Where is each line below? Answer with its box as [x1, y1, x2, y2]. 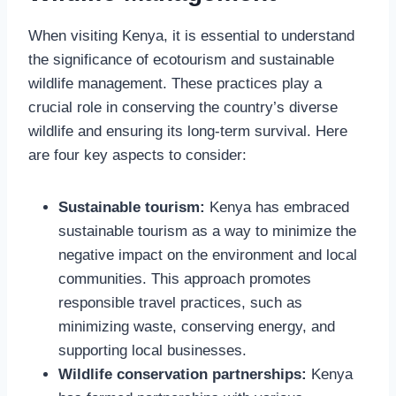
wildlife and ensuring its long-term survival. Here [28, 122, 347, 140]
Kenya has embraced [205, 198, 349, 216]
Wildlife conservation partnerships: [58, 365, 307, 383]
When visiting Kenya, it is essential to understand [28, 27, 354, 44]
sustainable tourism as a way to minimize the [58, 222, 356, 240]
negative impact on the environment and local [58, 246, 357, 263]
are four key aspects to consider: [28, 146, 247, 164]
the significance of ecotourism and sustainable [28, 50, 334, 68]
